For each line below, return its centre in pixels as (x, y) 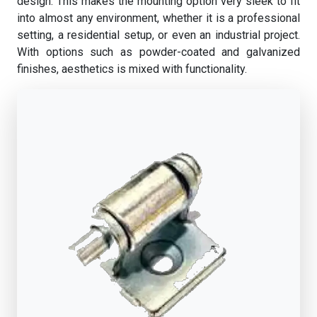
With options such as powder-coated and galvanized (158, 52)
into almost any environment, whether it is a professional (158, 18)
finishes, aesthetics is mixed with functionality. (132, 69)
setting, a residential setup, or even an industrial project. (158, 35)
